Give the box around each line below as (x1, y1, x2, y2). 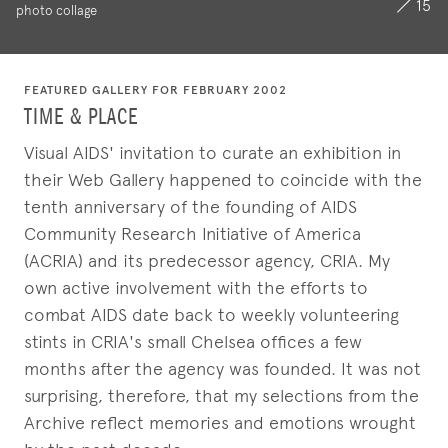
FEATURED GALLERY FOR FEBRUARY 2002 (24, 83, 287, 97)
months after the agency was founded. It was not (24, 358, 421, 379)
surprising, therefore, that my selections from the (24, 385, 419, 406)
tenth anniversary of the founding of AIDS (24, 196, 357, 217)
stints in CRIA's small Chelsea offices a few (24, 331, 362, 352)
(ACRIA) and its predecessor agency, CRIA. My (24, 250, 390, 271)
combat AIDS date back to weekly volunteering (24, 304, 399, 325)
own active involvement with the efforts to (24, 277, 368, 298)
